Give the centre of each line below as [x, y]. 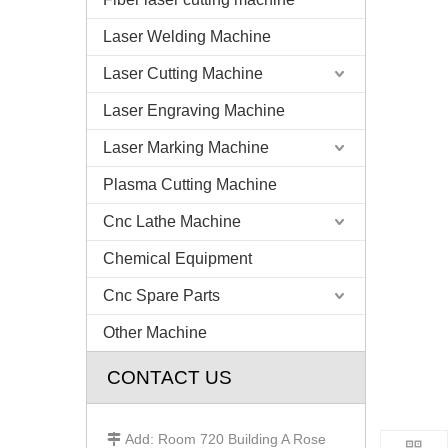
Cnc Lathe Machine [172, 221]
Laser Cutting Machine [183, 73]
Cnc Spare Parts [161, 295]
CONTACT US [169, 377]
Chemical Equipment [177, 258]
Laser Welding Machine [187, 36]
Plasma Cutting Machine [190, 184]
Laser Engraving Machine [194, 110]
